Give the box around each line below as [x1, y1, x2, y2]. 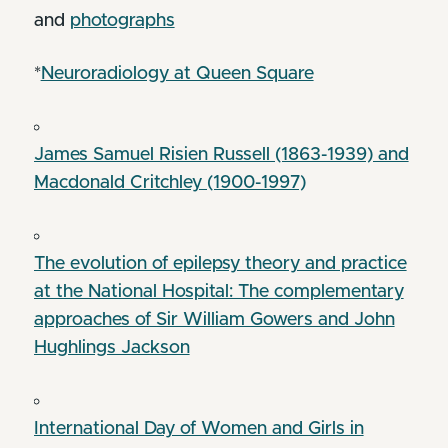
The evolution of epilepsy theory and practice [33, 254, 407, 273]
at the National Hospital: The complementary [33, 282, 404, 301]
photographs [69, 11, 175, 30]
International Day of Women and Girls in [33, 419, 364, 438]
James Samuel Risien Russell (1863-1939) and [33, 145, 409, 164]
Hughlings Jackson [33, 338, 190, 357]
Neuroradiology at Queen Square [40, 64, 314, 83]
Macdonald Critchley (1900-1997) [33, 173, 306, 192]
